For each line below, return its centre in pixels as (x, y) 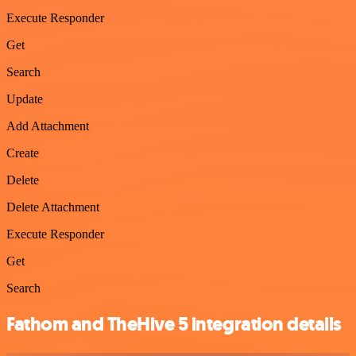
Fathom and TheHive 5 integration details (174, 324)
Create (23, 153)
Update (25, 99)
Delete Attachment (53, 207)
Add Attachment (48, 126)
